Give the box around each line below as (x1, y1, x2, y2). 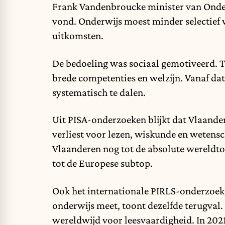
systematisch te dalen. (52, 86, 146, 98)
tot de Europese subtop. (52, 157, 153, 170)
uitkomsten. (52, 30, 103, 42)
